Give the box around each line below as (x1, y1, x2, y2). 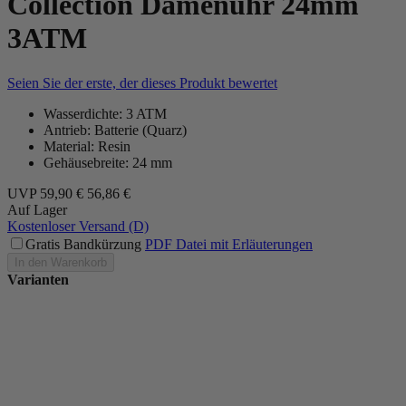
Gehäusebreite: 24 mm (43, 154, 172, 170)
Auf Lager (7, 201, 67, 217)
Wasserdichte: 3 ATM (43, 105, 167, 121)
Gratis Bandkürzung (25, 236, 141, 252)
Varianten (7, 271, 69, 287)
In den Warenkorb (14, 255, 107, 269)
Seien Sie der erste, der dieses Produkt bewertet (7, 74, 277, 91)
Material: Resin (43, 138, 130, 154)
